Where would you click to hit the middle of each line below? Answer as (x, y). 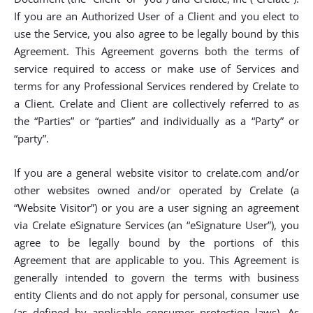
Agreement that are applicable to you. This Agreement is (156, 260)
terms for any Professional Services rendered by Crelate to (156, 86)
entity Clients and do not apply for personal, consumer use (156, 295)
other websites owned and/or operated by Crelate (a (156, 190)
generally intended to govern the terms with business (156, 277)
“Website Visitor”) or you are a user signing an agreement (156, 208)
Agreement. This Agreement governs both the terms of (156, 51)
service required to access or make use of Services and (156, 68)
